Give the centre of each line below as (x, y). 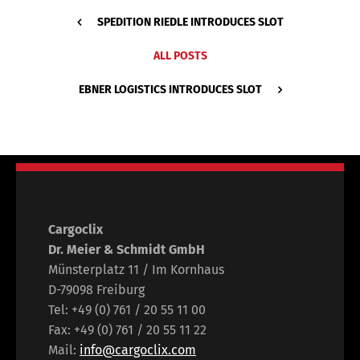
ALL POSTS (180, 56)
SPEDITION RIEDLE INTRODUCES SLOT (190, 22)
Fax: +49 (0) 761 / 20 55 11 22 (127, 330)
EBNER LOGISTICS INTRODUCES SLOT (170, 90)
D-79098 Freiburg (96, 290)
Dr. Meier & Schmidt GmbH (127, 250)
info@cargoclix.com (138, 350)
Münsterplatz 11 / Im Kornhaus (136, 270)
